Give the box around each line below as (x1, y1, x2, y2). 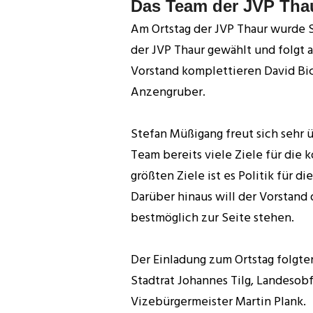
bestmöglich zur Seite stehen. (131, 207, 294, 228)
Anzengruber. (131, 81, 205, 102)
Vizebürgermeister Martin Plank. (131, 291, 306, 312)
